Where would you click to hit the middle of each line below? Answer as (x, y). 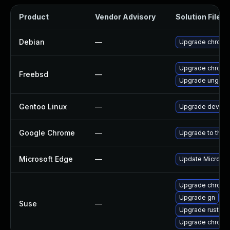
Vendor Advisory (125, 17)
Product (34, 17)
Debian (32, 42)
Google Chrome (47, 133)
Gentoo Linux (43, 107)
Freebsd (34, 74)
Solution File (198, 17)
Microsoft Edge (46, 159)
